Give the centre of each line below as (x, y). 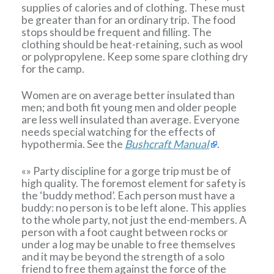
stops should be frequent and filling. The (117, 32)
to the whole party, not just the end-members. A (134, 220)
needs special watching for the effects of (119, 132)
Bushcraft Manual (167, 144)
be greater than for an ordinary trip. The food (129, 20)
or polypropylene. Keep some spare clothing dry (135, 56)
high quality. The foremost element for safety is (134, 183)
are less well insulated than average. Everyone (131, 120)
